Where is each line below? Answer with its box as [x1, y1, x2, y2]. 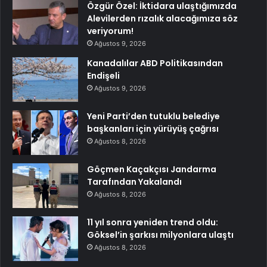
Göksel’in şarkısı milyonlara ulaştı [87, 228, 234, 241]
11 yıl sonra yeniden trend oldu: [87, 216, 218, 228]
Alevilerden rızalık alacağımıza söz [87, 12, 238, 24]
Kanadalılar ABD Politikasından [87, 57, 223, 69]
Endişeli [87, 69, 120, 82]
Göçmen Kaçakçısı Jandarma [87, 163, 216, 175]
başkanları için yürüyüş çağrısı [87, 122, 219, 135]
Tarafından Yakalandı [87, 175, 182, 188]
